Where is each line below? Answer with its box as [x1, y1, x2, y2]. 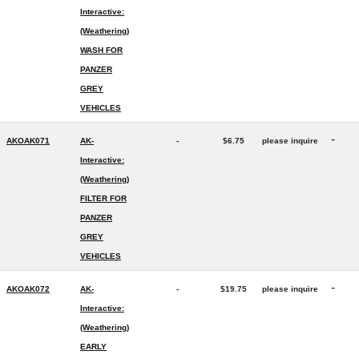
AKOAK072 [6, 284, 50, 293]
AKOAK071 [6, 136, 50, 145]
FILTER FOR [80, 194, 127, 203]
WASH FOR [80, 46, 123, 54]
